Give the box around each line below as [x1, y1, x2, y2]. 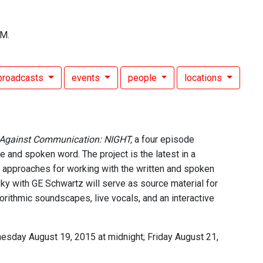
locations [184, 72, 225, 83]
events [71, 72, 102, 83]
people [127, 72, 159, 83]
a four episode [132, 134, 194, 145]
